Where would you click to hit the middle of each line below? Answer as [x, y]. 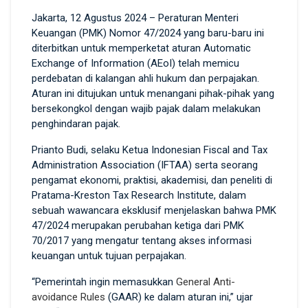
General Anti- [204, 282]
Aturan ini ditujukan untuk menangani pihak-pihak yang [153, 93]
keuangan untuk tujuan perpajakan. [109, 255]
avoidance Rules [68, 297]
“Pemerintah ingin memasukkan [102, 282]
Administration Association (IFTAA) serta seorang [145, 165]
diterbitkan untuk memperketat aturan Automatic [141, 48]
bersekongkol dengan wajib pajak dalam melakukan [146, 108]
